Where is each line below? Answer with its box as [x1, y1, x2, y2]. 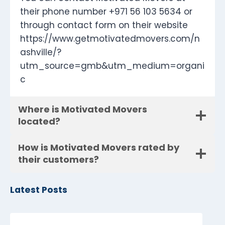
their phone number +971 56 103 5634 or [20, 6, 192, 18]
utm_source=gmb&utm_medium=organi [20, 60, 204, 72]
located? [18, 115, 60, 128]
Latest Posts [10, 184, 67, 196]
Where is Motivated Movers [18, 103, 147, 116]
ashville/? [20, 46, 61, 59]
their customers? [18, 153, 99, 166]
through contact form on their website [20, 19, 188, 32]
